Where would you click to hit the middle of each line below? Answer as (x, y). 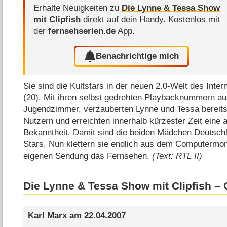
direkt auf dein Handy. (125, 19)
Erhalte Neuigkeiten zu (78, 8)
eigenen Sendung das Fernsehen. (88, 156)
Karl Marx (47, 216)
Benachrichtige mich (138, 56)
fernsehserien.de (82, 31)
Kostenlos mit (194, 19)
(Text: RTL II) (177, 156)
